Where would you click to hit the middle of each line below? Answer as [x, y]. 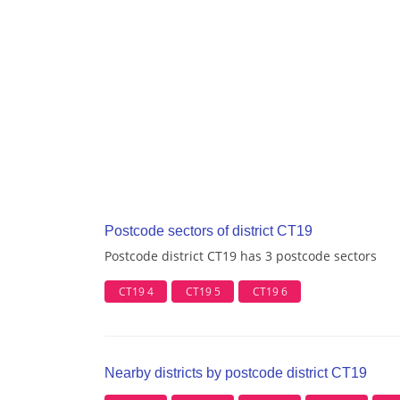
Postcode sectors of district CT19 [208, 231]
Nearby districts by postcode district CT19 [236, 373]
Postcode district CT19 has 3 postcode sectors [241, 256]
